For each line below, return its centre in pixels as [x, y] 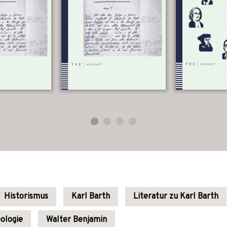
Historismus [26, 197]
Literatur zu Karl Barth [176, 197]
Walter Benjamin [77, 220]
